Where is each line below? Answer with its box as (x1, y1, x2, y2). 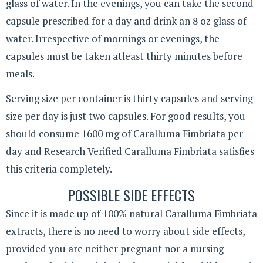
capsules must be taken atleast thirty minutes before (6, 49, 242, 63)
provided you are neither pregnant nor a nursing (6, 241, 224, 255)
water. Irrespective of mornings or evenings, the (6, 31, 220, 45)
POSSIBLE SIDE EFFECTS (68, 184, 195, 205)
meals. (6, 66, 35, 80)
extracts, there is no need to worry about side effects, (6, 224, 245, 238)
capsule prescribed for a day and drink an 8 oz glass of (6, 14, 247, 28)
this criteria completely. (6, 162, 112, 176)
